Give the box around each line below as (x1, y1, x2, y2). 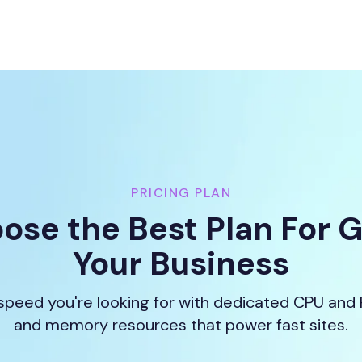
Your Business (73, 242, 289, 284)
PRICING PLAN (131, 184, 231, 201)
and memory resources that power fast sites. (14, 314, 348, 335)
